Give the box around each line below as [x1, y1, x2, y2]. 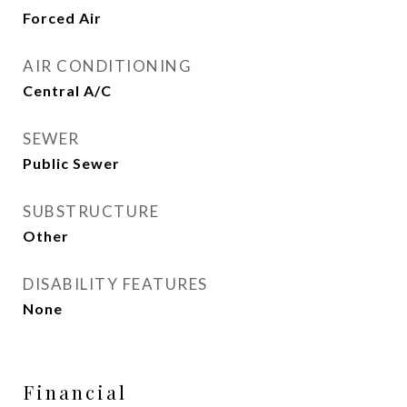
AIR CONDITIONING [23, 56, 192, 75]
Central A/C [23, 82, 112, 99]
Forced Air [23, 9, 102, 26]
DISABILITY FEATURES [23, 274, 208, 293]
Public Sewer [23, 154, 120, 172]
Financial [23, 379, 127, 404]
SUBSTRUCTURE [23, 202, 159, 221]
